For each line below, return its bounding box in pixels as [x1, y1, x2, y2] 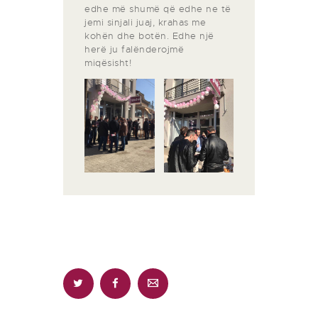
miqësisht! [84, 57, 131, 70]
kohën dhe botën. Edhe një [84, 30, 214, 43]
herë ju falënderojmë [84, 43, 184, 56]
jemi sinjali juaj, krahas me [84, 16, 206, 29]
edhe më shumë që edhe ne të [84, 3, 231, 16]
